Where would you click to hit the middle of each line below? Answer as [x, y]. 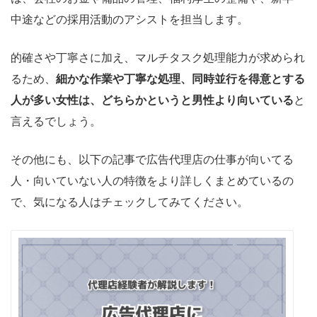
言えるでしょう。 [56, 122]
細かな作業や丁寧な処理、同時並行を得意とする [180, 79]
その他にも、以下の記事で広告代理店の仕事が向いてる [152, 160]
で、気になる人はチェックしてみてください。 [129, 202]
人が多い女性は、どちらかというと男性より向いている [152, 100]
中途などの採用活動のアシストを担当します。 [129, 20]
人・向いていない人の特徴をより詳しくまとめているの [152, 181]
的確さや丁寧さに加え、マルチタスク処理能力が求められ [158, 58]
